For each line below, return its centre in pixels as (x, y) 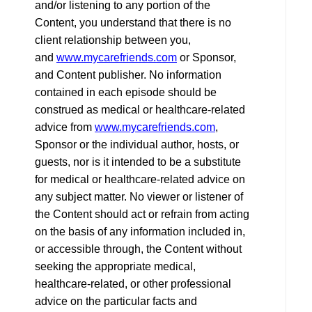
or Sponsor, (206, 57)
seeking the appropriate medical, (115, 266)
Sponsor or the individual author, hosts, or (137, 144)
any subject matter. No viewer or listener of (139, 196)
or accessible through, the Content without (138, 249)
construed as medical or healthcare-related (140, 109)
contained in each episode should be (126, 92)
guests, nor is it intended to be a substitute (138, 162)
